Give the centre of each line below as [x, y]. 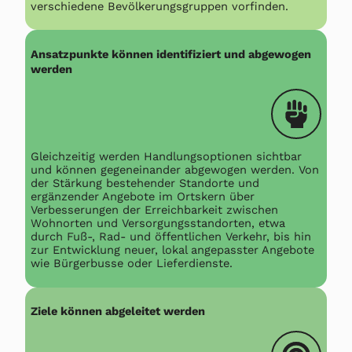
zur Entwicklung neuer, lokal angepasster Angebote [173, 250]
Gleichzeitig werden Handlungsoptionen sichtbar [167, 157]
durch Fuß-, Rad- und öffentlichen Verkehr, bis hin [171, 237]
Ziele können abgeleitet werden [118, 312]
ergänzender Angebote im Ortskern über [143, 197]
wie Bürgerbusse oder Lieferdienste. [132, 264]
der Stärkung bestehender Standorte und [145, 183]
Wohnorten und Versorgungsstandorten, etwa [158, 224]
